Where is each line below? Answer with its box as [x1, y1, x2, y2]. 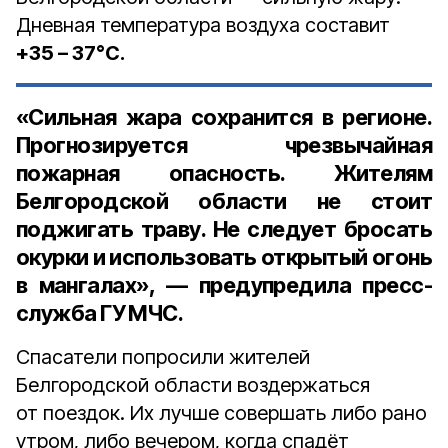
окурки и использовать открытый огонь [16, 244, 432, 270]
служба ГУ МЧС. [16, 300, 184, 326]
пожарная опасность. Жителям [16, 160, 432, 186]
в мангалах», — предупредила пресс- [16, 272, 432, 298]
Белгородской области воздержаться [16, 373, 370, 397]
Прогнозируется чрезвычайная [16, 132, 432, 158]
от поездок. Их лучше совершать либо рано [16, 401, 427, 425]
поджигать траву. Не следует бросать [16, 216, 432, 242]
